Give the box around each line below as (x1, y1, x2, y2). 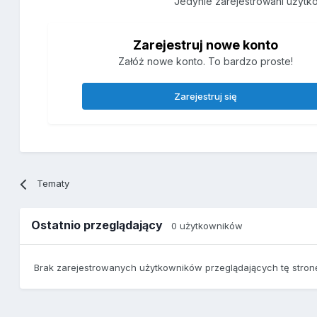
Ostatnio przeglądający (31, 218, 172, 233)
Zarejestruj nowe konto (133, 38, 279, 53)
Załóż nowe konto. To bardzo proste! (118, 55, 294, 68)
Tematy (36, 178, 69, 190)
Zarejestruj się (174, 91, 238, 103)
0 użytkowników (171, 220, 243, 232)
